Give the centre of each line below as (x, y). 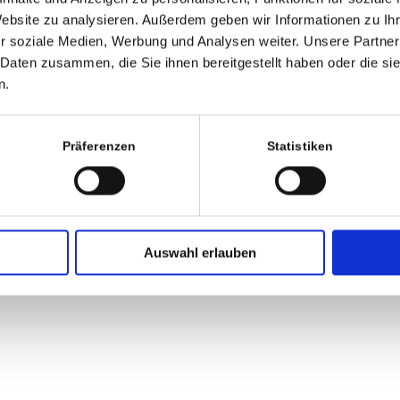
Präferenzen (99, 146)
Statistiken (300, 146)
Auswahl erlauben (200, 253)
